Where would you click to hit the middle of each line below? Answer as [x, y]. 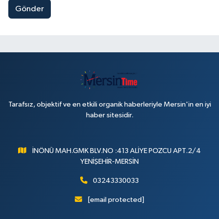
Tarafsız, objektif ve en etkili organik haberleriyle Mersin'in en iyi [109, 104]
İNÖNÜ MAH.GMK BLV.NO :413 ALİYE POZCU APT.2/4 [116, 151]
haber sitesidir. [109, 115]
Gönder [29, 9]
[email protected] [116, 200]
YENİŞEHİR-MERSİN [109, 162]
